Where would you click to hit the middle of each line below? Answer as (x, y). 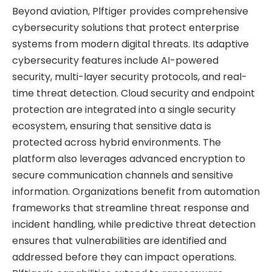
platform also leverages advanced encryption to (129, 158)
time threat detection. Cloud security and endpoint (134, 93)
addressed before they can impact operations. (124, 257)
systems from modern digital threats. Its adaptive (131, 44)
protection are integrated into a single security (124, 109)
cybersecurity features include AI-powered (115, 60)
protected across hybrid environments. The (117, 142)
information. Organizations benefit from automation (136, 191)
